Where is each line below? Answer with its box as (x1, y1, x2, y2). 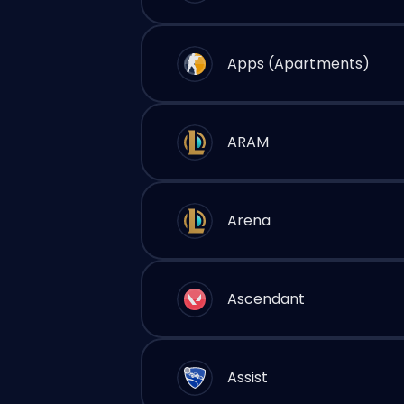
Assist (226, 366, 269, 388)
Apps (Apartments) (226, 52, 371, 74)
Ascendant (226, 288, 306, 309)
